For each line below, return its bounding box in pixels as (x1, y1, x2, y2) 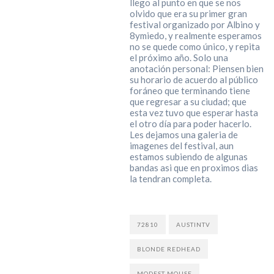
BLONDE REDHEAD (136, 245, 201, 253)
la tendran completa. (129, 173, 212, 185)
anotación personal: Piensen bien (129, 63, 264, 75)
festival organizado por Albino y (129, 19, 260, 31)
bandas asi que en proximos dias (129, 162, 258, 174)
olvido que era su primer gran (129, 8, 247, 20)
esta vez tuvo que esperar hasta (129, 107, 258, 119)
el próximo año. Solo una (129, 52, 228, 64)
